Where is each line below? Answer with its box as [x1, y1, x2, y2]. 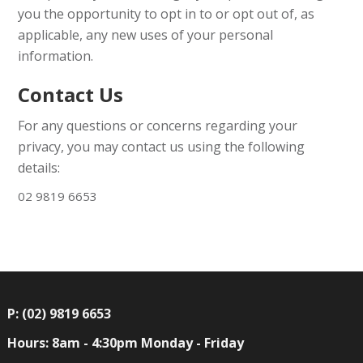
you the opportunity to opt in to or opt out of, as [18, 5, 315, 23]
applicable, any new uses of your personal [18, 26, 274, 44]
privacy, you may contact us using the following [18, 138, 305, 156]
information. [18, 47, 94, 65]
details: [18, 159, 61, 177]
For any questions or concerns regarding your [18, 117, 298, 135]
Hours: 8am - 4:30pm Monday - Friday [6, 334, 244, 352]
